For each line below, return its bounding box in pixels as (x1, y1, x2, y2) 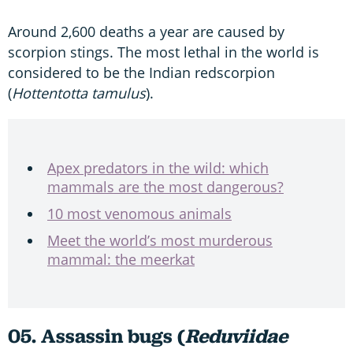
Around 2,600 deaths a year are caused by (8, 21, 284, 41)
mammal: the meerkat (47, 249, 195, 269)
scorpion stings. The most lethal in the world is (8, 42, 319, 61)
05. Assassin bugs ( (8, 322, 185, 349)
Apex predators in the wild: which (47, 158, 269, 177)
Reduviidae (185, 322, 288, 349)
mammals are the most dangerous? (47, 176, 284, 196)
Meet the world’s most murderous (47, 230, 273, 250)
